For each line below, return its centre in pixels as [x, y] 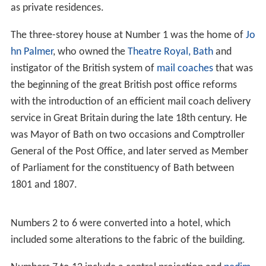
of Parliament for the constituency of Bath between [122, 169]
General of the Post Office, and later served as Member [129, 152]
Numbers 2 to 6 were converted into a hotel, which [120, 224]
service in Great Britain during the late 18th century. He [129, 119]
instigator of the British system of [83, 69]
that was [233, 69]
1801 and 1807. [44, 185]
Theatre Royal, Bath [170, 52]
